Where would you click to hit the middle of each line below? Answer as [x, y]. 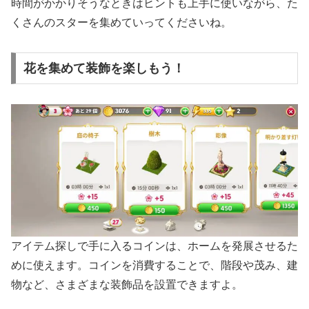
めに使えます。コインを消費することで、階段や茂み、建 [154, 265]
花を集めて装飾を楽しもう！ [104, 69]
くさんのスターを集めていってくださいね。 [121, 23]
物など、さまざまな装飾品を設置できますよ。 [127, 284]
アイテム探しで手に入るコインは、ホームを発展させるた [154, 246]
